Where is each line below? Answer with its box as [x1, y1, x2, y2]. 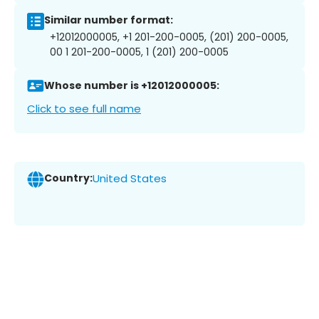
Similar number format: [44, 13, 173, 28]
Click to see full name [27, 100, 141, 116]
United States [93, 171, 167, 187]
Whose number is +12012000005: [44, 78, 219, 93]
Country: [44, 171, 93, 186]
